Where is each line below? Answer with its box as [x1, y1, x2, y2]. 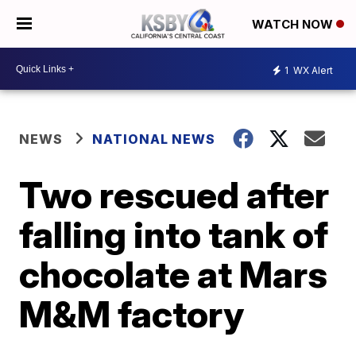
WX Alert [291, 64, 333, 76]
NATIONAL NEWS [92, 131, 216, 147]
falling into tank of [19, 212, 329, 257]
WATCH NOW [252, 17, 336, 33]
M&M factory [19, 292, 245, 336]
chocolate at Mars [19, 252, 328, 296]
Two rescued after [19, 172, 330, 217]
